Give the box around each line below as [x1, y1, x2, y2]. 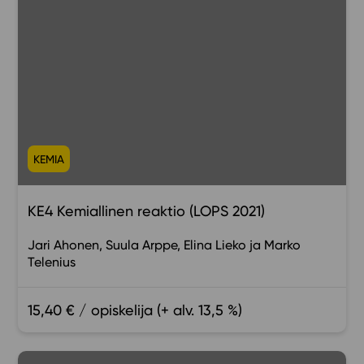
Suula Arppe [106, 237, 178, 253]
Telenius [28, 254, 76, 271]
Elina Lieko [184, 237, 247, 253]
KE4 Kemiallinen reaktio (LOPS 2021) [28, 202, 266, 220]
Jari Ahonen [28, 237, 100, 253]
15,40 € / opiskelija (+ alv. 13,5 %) [28, 301, 243, 319]
